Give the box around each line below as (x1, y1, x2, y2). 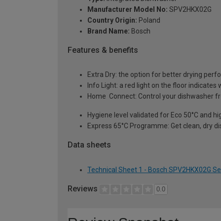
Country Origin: (87, 16, 137, 24)
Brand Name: (87, 27, 130, 35)
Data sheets (68, 140, 111, 150)
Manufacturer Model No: (87, 5, 168, 13)
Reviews (68, 184, 100, 194)
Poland (137, 16, 160, 24)
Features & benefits (68, 45, 138, 55)
